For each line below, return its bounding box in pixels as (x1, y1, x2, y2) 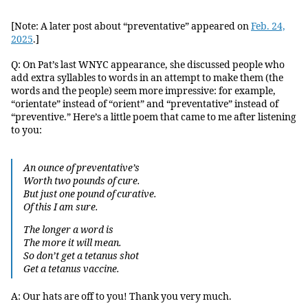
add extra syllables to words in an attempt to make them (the (11, 71, 283, 84)
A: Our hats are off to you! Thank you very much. (11, 291, 232, 303)
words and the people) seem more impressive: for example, (11, 85, 276, 97)
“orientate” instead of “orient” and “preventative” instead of (11, 98, 278, 110)
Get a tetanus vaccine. (23, 263, 120, 275)
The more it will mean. (23, 236, 122, 249)
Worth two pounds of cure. (23, 175, 140, 187)
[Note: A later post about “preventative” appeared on (11, 21, 251, 33)
